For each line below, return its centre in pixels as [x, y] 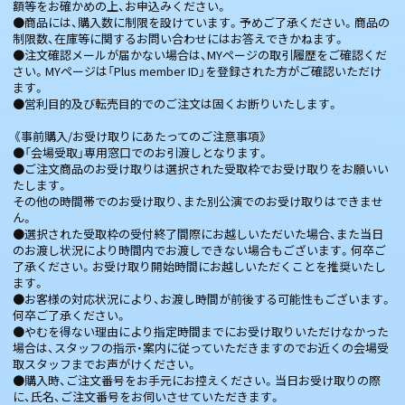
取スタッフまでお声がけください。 [105, 363]
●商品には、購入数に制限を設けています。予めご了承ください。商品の [201, 22]
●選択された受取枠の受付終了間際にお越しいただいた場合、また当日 [198, 233]
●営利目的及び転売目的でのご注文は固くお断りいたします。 [176, 103]
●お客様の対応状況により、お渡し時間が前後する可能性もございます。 [202, 298]
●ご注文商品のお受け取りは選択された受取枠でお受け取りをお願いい [201, 168]
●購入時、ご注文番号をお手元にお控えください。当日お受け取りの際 [197, 380]
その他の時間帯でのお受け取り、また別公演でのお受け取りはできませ [198, 201]
